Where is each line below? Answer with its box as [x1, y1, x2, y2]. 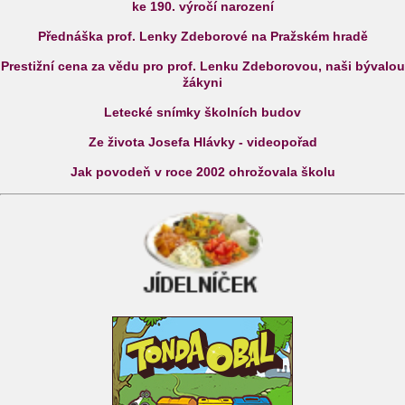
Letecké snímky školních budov [104, 105, 301, 120]
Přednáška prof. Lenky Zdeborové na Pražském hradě [37, 29, 368, 44]
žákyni [183, 75, 222, 90]
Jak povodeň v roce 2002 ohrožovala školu [70, 165, 335, 180]
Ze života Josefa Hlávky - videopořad [88, 135, 317, 150]
